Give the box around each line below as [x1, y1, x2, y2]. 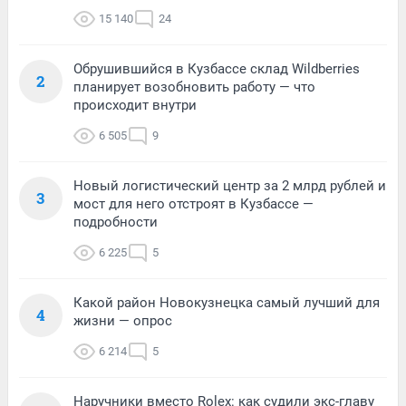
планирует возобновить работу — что [73, 79, 315, 96]
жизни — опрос [73, 313, 172, 330]
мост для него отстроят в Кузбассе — [73, 196, 314, 213]
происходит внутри [73, 97, 197, 114]
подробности [73, 214, 158, 231]
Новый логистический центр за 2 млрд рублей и [73, 178, 386, 195]
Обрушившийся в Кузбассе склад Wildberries [73, 61, 360, 78]
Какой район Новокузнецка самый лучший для [73, 295, 380, 312]
